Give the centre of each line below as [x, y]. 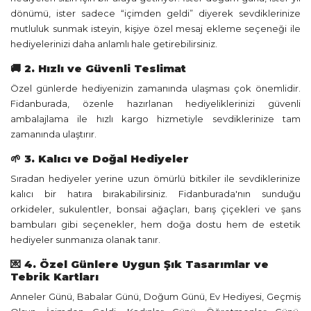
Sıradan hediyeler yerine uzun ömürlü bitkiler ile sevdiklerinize [155, 178]
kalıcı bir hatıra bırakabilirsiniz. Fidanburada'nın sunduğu [155, 194]
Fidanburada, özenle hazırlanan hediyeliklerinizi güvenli [155, 103]
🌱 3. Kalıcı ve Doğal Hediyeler [100, 159]
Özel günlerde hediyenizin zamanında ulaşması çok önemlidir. [155, 88]
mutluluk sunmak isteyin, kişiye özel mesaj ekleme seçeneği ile [155, 28]
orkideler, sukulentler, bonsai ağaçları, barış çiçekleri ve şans [155, 209]
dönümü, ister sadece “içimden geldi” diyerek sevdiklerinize [155, 13]
